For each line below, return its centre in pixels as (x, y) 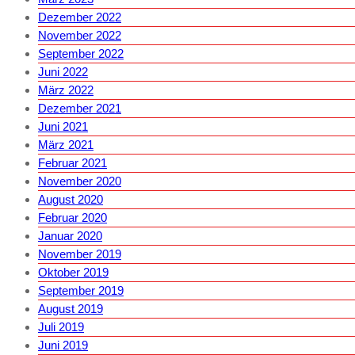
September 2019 (81, 290)
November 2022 (80, 35)
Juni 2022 (63, 71)
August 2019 (71, 308)
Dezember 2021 (80, 108)
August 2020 (71, 199)
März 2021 (66, 144)
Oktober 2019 (73, 272)
